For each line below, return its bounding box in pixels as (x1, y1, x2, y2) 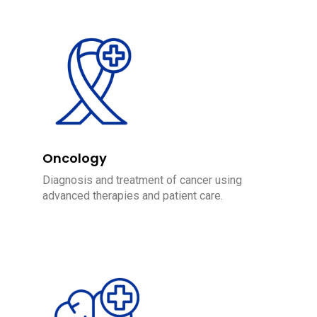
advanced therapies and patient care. (42, 189, 223, 203)
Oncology (42, 149, 107, 168)
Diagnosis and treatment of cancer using (42, 173, 242, 188)
